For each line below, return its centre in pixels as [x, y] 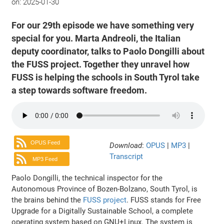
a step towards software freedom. [79, 90]
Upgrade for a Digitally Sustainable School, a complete [102, 211]
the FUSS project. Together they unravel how [101, 64]
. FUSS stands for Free [164, 200]
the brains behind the [47, 200]
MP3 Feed [45, 159]
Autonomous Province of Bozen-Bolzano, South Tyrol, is [105, 189]
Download [126, 145]
